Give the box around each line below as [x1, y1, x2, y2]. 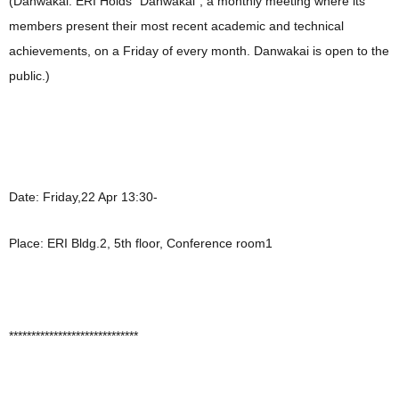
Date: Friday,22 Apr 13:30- [9, 190, 158, 205]
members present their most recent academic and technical [9, 19, 344, 34]
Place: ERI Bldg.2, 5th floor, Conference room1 [9, 236, 273, 251]
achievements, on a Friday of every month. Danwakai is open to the [9, 44, 389, 59]
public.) [9, 69, 50, 84]
